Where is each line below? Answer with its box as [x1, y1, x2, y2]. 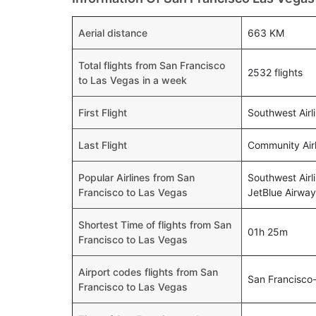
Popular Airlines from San [78, 171, 195, 183]
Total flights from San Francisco [78, 59, 225, 71]
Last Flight [78, 139, 127, 151]
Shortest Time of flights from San [78, 219, 231, 231]
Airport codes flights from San [78, 266, 218, 278]
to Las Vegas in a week [78, 74, 187, 86]
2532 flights [248, 66, 303, 78]
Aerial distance [78, 27, 147, 39]
